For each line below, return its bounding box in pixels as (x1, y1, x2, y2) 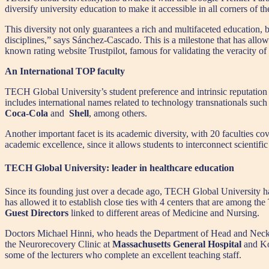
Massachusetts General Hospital (112, 239, 241, 250)
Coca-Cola (5, 107, 48, 118)
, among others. (89, 107, 147, 118)
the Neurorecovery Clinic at (5, 239, 112, 250)
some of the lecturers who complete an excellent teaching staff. (5, 250, 241, 261)
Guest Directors (5, 208, 68, 219)
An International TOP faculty (5, 65, 125, 76)
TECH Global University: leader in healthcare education (5, 162, 234, 173)
